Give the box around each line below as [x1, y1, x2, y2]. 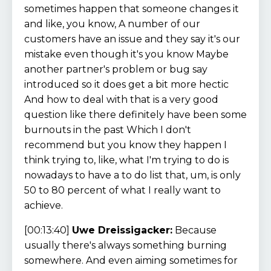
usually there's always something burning [24, 239, 227, 251]
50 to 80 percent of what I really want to [24, 184, 221, 196]
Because [172, 224, 217, 236]
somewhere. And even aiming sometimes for [24, 254, 238, 266]
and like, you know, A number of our [24, 18, 200, 30]
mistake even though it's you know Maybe [24, 48, 229, 60]
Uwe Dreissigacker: [72, 224, 172, 236]
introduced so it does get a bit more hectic [24, 78, 229, 90]
